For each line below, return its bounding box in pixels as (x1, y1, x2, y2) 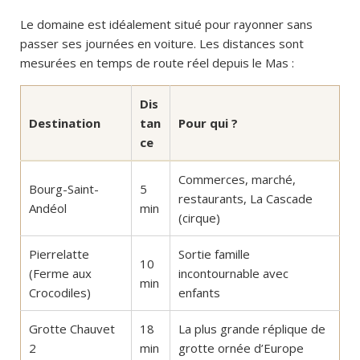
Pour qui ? (178, 115, 238, 132)
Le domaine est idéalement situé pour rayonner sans (20, 16, 313, 33)
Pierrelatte (29, 246, 89, 263)
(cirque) (178, 210, 220, 227)
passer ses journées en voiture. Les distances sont (20, 35, 304, 52)
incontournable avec (178, 265, 288, 282)
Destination (29, 115, 100, 132)
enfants (178, 284, 220, 301)
